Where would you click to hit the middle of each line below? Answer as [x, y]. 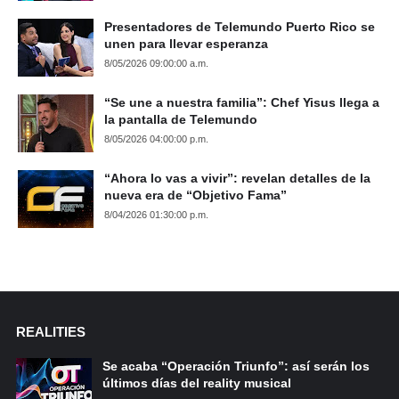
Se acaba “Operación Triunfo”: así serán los [236, 366]
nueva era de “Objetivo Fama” [195, 195]
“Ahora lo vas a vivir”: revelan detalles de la [237, 178]
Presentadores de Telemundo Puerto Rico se [240, 27]
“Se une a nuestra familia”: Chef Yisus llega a [242, 102]
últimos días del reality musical [196, 383]
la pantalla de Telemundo [181, 119]
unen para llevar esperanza [186, 44]
